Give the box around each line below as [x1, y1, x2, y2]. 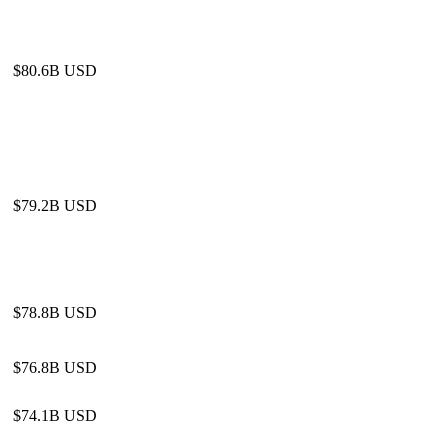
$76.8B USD [13, 359, 98, 376]
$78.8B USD [13, 304, 98, 321]
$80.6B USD [13, 62, 98, 79]
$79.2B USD [13, 197, 98, 214]
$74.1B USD [13, 407, 98, 424]
